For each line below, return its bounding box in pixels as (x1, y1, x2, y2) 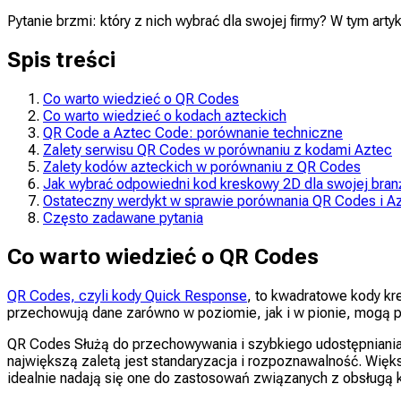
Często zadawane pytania (43, 209, 203, 226)
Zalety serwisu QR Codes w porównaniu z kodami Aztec (43, 141, 392, 158)
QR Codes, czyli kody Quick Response (7, 286, 247, 304)
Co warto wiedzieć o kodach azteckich (43, 107, 286, 124)
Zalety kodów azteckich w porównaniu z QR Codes (43, 158, 361, 175)
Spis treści (7, 47, 115, 73)
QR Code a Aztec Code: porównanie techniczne (43, 124, 343, 141)
